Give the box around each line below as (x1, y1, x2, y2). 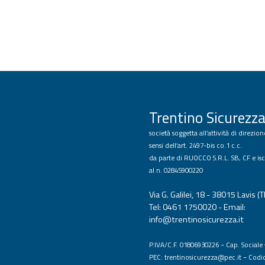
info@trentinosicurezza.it (149, 213, 244, 227)
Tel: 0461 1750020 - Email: (149, 201, 245, 214)
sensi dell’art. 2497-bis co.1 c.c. (149, 140, 242, 151)
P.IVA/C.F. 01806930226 (149, 240, 219, 250)
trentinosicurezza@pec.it (164, 252, 241, 263)
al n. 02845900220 (149, 165, 203, 176)
